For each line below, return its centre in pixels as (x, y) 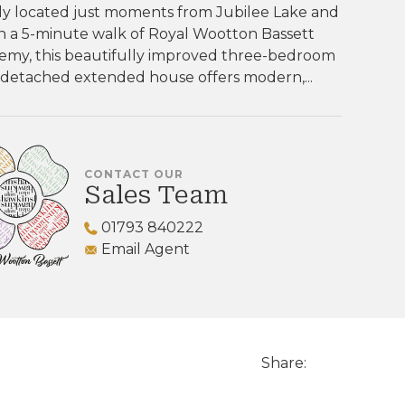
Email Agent (144, 249)
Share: (283, 363)
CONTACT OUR (134, 174)
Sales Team (156, 194)
